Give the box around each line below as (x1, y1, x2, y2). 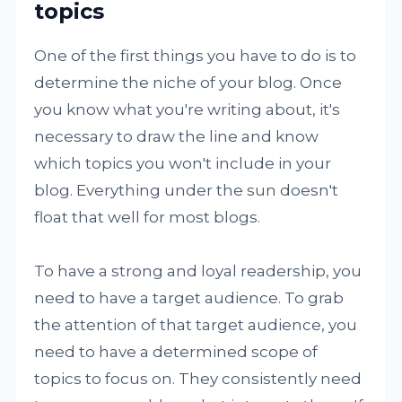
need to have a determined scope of (34, 343, 319, 362)
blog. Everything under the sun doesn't (34, 181, 339, 200)
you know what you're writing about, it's (34, 100, 341, 119)
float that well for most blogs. (34, 208, 261, 227)
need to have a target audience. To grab (34, 289, 345, 308)
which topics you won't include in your (34, 154, 332, 173)
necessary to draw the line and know (34, 127, 319, 146)
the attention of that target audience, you (34, 316, 358, 335)
